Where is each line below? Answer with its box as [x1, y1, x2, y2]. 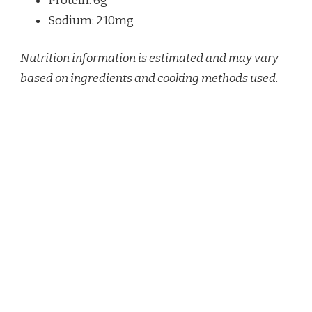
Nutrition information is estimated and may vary [20, 51, 279, 66]
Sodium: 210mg [48, 13, 134, 28]
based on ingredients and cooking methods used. [20, 71, 279, 86]
